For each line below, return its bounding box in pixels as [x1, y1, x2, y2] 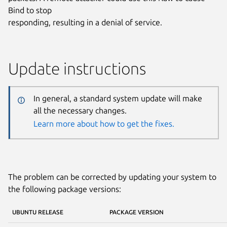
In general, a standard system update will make [33, 94, 202, 103]
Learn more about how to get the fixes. [33, 119, 174, 129]
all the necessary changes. [33, 106, 127, 116]
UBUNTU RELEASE [12, 208, 63, 215]
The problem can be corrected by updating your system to [8, 172, 216, 181]
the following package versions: [8, 184, 121, 194]
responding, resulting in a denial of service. [8, 17, 162, 27]
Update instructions [8, 59, 146, 78]
